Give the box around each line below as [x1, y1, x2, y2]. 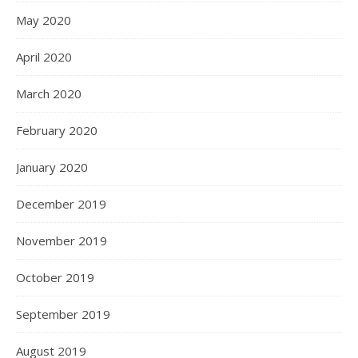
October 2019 [16, 268, 94, 285]
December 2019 [16, 195, 106, 212]
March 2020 [16, 85, 82, 101]
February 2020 [16, 121, 97, 138]
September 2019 [16, 305, 110, 322]
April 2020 [16, 48, 72, 65]
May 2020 [16, 11, 71, 28]
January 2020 [16, 158, 88, 175]
